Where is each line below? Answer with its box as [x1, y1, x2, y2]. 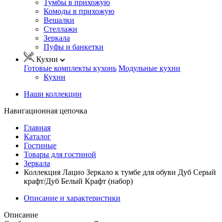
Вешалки [44, 15, 74, 24]
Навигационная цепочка [4, 106, 87, 115]
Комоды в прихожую [44, 6, 114, 15]
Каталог [24, 132, 51, 141]
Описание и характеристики [24, 193, 120, 202]
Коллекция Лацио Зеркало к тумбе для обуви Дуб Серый [24, 167, 216, 176]
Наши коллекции [24, 89, 82, 98]
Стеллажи [44, 24, 77, 33]
